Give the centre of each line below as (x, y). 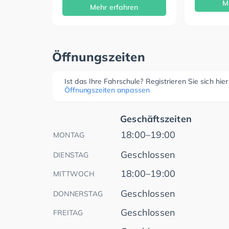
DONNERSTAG (78, 193)
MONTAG (69, 135)
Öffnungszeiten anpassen (107, 90)
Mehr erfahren (114, 7)
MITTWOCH (74, 174)
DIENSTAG (71, 155)
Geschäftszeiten (156, 119)
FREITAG (68, 212)
